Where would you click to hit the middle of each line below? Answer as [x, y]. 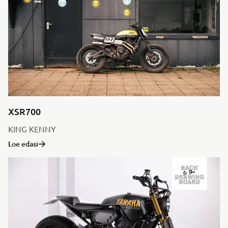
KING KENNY [32, 129]
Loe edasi [23, 144]
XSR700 [24, 111]
